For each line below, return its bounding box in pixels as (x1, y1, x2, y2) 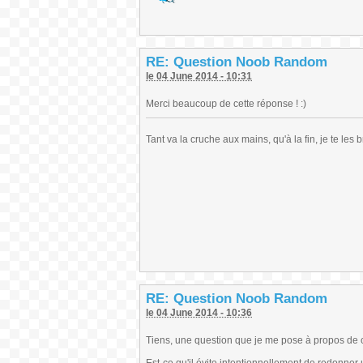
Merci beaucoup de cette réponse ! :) (146, 98, 306, 109)
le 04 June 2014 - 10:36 (146, 307, 252, 318)
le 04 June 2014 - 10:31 (146, 70, 252, 82)
